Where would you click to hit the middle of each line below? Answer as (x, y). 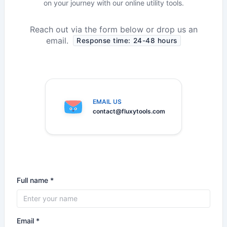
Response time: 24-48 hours (127, 40)
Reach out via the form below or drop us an (113, 29)
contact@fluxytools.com (129, 111)
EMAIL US (107, 102)
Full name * (35, 180)
